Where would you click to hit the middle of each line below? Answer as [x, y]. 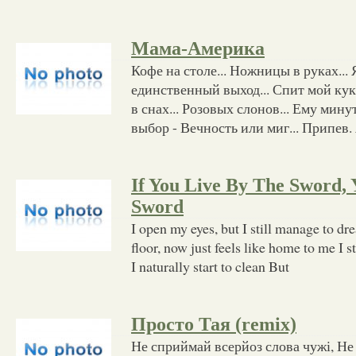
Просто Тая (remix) [214, 324]
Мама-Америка [198, 48]
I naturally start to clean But [210, 266]
